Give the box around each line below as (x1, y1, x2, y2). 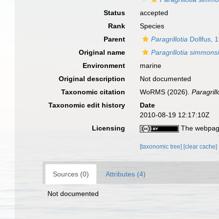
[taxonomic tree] (140, 143, 184, 150)
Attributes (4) (106, 170, 146, 178)
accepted (140, 9, 169, 17)
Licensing (92, 124, 126, 132)
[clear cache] (183, 143, 218, 150)
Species (140, 22, 165, 30)
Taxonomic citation (61, 88, 126, 96)
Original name (79, 48, 126, 56)
